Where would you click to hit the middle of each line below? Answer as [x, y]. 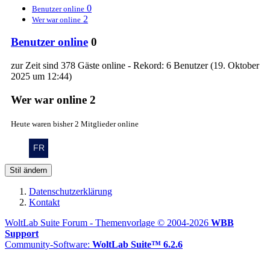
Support [22, 233]
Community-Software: [49, 244]
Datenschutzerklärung [71, 191]
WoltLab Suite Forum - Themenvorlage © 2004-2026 [108, 222]
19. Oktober [236, 66]
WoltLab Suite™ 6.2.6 [137, 244]
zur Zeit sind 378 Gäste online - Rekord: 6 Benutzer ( [112, 66]
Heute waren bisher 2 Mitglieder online [75, 124]
